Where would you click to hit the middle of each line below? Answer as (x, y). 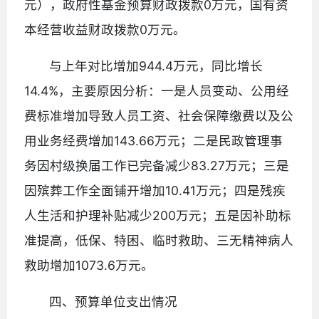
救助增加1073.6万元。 (89, 265)
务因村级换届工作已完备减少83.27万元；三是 (157, 165)
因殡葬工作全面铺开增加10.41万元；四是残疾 (155, 190)
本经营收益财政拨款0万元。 (105, 29)
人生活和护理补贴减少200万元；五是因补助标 (158, 215)
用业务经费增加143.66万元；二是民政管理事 (153, 140)
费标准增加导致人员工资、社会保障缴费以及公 (159, 115)
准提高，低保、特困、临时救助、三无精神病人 (159, 240)
